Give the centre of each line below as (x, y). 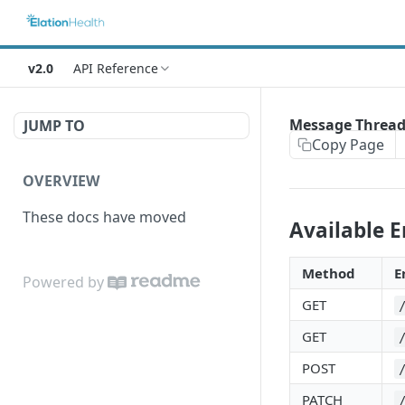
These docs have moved (104, 217)
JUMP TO (54, 126)
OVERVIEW (61, 181)
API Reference (116, 68)
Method (329, 273)
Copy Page (348, 145)
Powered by (63, 282)
